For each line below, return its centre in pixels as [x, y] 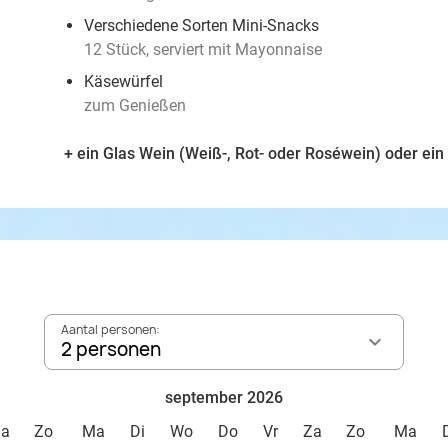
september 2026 [224, 397]
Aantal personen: [110, 329]
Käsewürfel [123, 81]
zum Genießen [135, 105]
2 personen [111, 349]
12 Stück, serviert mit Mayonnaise [203, 49]
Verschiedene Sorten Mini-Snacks [201, 25]
